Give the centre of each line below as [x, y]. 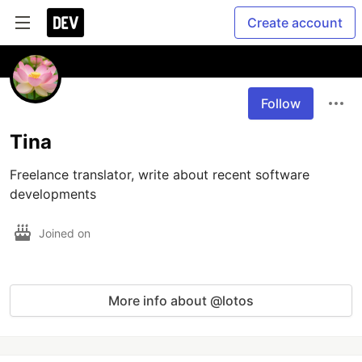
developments [53, 194]
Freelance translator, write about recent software [160, 175]
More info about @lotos [181, 301]
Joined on [66, 233]
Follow [281, 103]
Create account [295, 23]
